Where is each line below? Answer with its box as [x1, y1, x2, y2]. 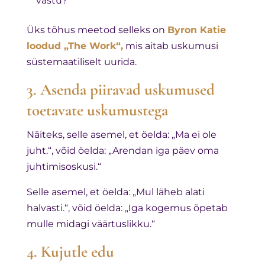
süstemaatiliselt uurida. [26, 56, 137, 67]
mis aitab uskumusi [122, 40, 218, 51]
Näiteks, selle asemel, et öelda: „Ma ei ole [26, 128, 216, 140]
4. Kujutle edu [26, 241, 114, 261]
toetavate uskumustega [26, 100, 168, 120]
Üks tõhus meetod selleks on [26, 24, 167, 35]
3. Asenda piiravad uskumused [26, 79, 215, 99]
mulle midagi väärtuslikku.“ [26, 218, 155, 230]
